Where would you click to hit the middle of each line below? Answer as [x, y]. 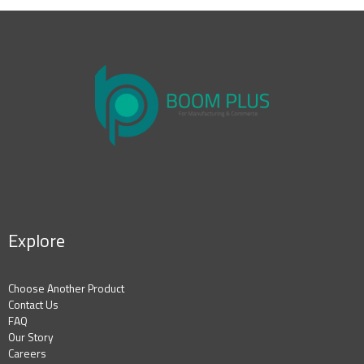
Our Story [31, 338]
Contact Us [33, 305]
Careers [27, 354]
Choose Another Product [66, 289]
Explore [37, 240]
